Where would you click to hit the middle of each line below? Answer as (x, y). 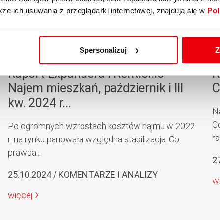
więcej (20, 195)
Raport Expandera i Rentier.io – (91, 73)
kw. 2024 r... (39, 103)
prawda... (24, 152)
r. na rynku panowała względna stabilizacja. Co (93, 139)
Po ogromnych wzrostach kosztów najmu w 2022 (101, 126)
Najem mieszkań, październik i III (95, 88)
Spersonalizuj (103, 50)
